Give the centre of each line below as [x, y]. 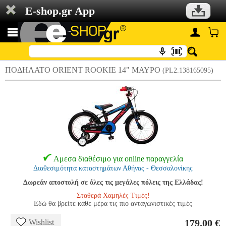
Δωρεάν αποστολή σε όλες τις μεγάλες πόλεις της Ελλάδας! [113, 182]
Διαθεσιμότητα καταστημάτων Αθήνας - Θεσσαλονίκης [113, 168]
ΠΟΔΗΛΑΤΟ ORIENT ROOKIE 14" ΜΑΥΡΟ [84, 70]
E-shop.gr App [60, 11]
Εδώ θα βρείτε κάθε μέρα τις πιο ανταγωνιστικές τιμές [113, 204]
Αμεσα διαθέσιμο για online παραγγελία [118, 159]
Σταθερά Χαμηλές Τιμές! [113, 195]
